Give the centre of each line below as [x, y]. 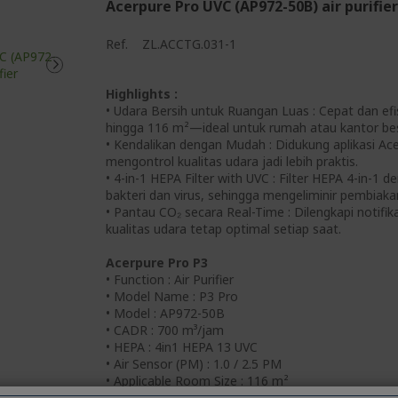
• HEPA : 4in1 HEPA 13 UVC [182, 347]
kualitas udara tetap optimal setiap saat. [223, 229]
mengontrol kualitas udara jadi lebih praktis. [232, 161]
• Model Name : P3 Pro [172, 296]
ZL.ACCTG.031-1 [189, 44]
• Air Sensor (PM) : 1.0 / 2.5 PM [194, 364]
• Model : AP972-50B [165, 313]
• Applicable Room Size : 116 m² [197, 381]
